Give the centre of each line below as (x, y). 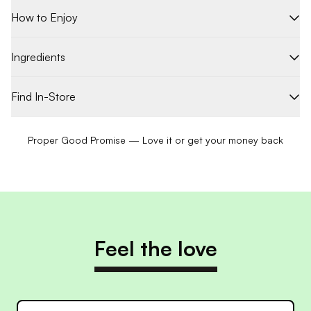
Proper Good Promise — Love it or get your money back (155, 140)
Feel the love (155, 248)
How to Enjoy (44, 17)
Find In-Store (43, 96)
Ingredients (38, 57)
